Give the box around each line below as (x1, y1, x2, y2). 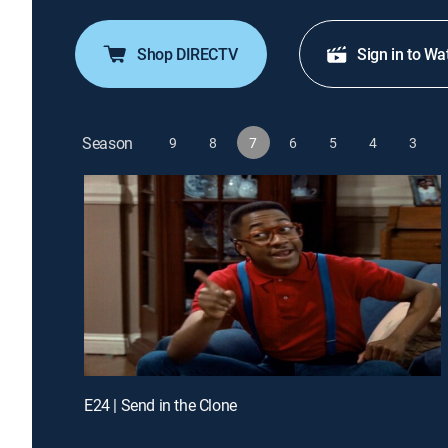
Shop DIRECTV (137, 43, 238, 65)
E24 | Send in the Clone (84, 393, 237, 416)
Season (82, 131, 134, 154)
